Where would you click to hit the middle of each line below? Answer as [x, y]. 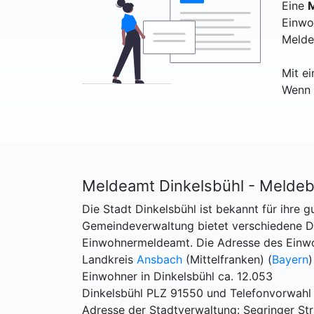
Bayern [290, 259]
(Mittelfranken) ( [227, 259]
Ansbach [159, 259]
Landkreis [109, 259]
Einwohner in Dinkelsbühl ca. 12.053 [177, 276]
